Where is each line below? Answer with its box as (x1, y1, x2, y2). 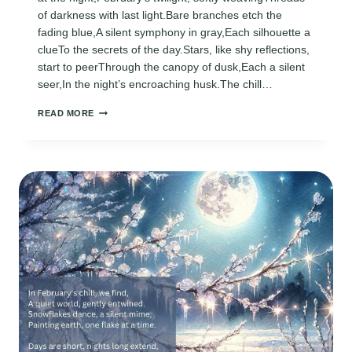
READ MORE (38, 108, 95, 119)
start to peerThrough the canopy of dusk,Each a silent (38, 60, 305, 74)
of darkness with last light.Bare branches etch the (38, 9, 282, 22)
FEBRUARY (93, 104, 145, 115)
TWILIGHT (93, 118, 140, 128)
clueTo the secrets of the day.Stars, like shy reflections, (38, 43, 310, 57)
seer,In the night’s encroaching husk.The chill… (38, 78, 273, 91)
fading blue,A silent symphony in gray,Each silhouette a (38, 26, 310, 39)
